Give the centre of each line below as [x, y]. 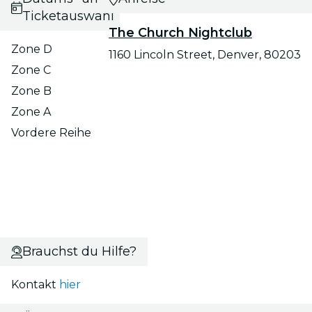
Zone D [32, 49]
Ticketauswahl [68, 16]
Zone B [31, 91]
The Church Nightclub [180, 33]
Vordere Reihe [51, 133]
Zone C [31, 70]
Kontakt [35, 285]
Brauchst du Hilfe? [79, 252]
